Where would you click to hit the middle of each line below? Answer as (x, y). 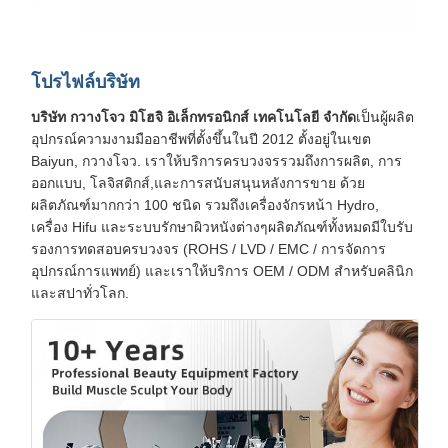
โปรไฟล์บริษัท (85, 82)
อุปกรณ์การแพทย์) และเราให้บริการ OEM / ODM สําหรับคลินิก (222, 271)
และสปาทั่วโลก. (80, 293)
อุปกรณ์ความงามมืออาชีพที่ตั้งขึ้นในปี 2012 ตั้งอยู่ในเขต (201, 139)
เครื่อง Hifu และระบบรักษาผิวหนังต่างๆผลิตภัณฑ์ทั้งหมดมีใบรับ (222, 227)
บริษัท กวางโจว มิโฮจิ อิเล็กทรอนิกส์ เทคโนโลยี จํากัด (193, 117)
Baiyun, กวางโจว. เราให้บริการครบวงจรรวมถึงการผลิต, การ (216, 161)
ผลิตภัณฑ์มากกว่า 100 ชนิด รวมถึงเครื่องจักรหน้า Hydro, (205, 205)
